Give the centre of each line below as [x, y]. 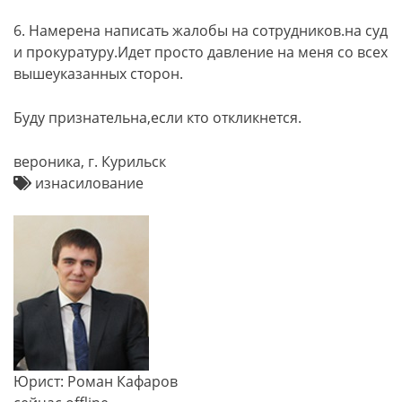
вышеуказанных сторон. [98, 74]
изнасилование [87, 183]
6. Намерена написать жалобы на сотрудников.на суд [201, 31]
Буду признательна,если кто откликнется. [157, 118]
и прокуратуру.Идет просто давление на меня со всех [201, 52]
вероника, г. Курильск [90, 162]
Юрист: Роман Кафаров [96, 381]
